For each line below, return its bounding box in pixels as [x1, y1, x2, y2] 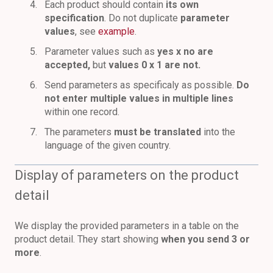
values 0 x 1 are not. [108, 59, 200, 71]
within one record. [44, 106, 119, 118]
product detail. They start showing [15, 233, 161, 245]
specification [44, 12, 104, 24]
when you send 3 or [161, 233, 250, 245]
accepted [44, 59, 88, 71]
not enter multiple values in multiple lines [44, 93, 233, 105]
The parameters [44, 126, 114, 138]
